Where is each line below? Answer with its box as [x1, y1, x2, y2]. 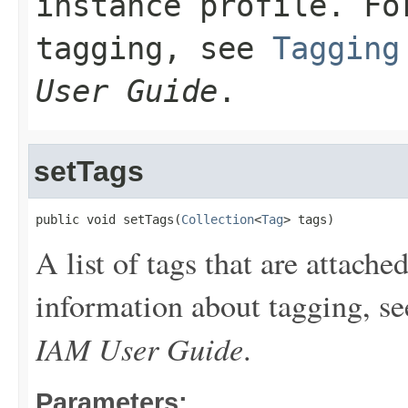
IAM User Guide [36, 327, 243, 369]
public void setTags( [36, 212, 181, 227]
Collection [181, 212, 254, 227]
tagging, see [36, 30, 272, 66]
